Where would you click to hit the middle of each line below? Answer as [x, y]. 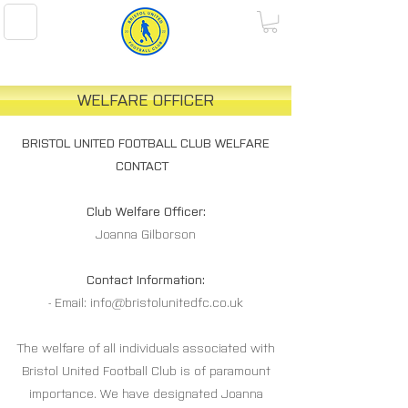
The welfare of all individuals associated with [146, 349]
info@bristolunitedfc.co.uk [167, 303]
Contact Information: [146, 280]
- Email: [69, 303]
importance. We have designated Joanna [146, 394]
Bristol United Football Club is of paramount [146, 372]
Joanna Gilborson [146, 235]
